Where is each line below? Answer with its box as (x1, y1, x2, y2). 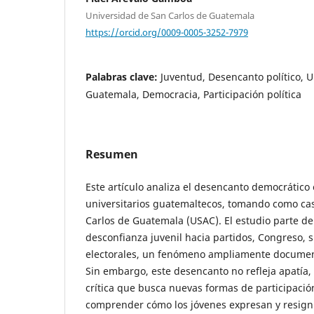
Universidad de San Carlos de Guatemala (86, 8, 254, 22)
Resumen (86, 146, 138, 163)
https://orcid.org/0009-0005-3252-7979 (86, 25, 248, 39)
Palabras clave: (86, 70, 161, 84)
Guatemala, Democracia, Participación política (86, 88, 301, 102)
